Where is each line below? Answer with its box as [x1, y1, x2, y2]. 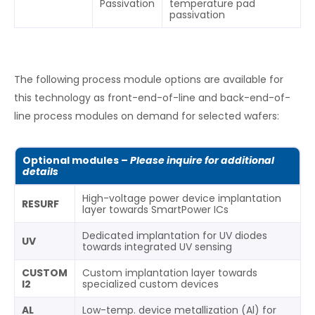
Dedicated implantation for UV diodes [82, 228, 267, 243]
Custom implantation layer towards [82, 265, 257, 280]
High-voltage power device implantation [82, 191, 281, 205]
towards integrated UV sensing [82, 239, 232, 254]
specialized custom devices [82, 276, 219, 291]
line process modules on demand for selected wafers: [14, 108, 279, 123]
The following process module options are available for [14, 72, 283, 86]
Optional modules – [22, 153, 130, 167]
